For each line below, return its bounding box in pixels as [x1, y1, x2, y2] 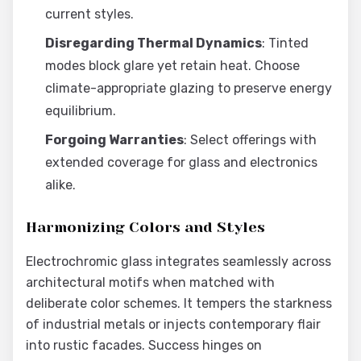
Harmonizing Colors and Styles [26, 219, 265, 235]
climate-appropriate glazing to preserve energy [45, 81, 332, 96]
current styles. [45, 6, 134, 22]
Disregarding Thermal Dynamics [45, 35, 262, 51]
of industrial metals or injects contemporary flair [26, 317, 321, 332]
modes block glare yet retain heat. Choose [45, 58, 300, 73]
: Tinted [262, 35, 309, 51]
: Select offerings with [184, 132, 317, 147]
